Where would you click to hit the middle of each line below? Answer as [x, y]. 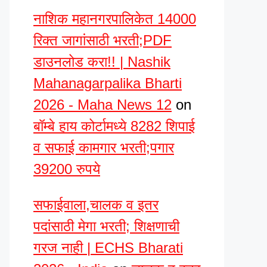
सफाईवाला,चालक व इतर [96, 205]
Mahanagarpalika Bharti [108, 83]
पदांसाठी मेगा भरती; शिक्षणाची [106, 226]
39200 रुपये [67, 169]
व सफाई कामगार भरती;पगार [104, 148]
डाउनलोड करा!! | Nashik [102, 62]
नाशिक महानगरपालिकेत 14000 [115, 19]
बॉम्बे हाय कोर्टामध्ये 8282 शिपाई [114, 126]
